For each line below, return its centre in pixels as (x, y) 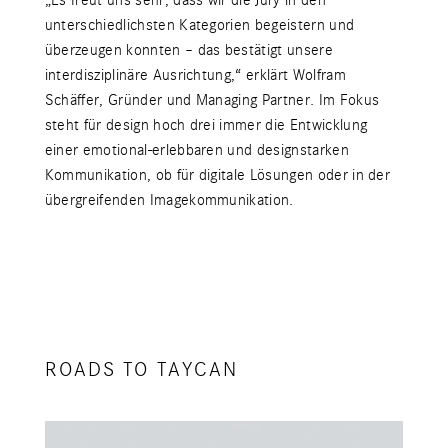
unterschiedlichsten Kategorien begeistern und (199, 24)
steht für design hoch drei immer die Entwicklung (206, 124)
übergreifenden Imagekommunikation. (169, 199)
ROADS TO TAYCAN (141, 369)
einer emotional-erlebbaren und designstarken (196, 149)
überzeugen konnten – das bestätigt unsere (188, 49)
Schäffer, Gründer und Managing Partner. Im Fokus (212, 99)
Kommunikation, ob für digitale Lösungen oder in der (217, 174)
